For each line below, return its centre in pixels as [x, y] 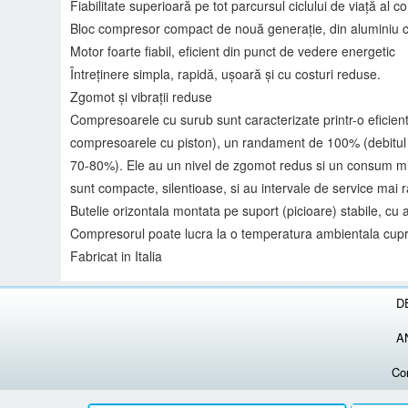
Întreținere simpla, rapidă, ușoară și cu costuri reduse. [226, 73]
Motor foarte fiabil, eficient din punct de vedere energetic [233, 51]
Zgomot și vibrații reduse [142, 96]
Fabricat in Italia [117, 255]
